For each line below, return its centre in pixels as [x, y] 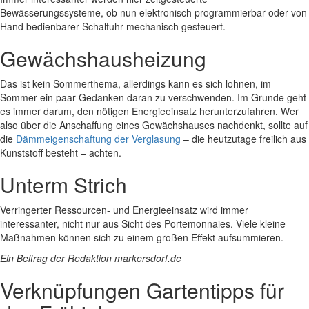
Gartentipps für [215, 290]
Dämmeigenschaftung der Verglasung [98, 138]
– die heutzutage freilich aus [243, 138]
